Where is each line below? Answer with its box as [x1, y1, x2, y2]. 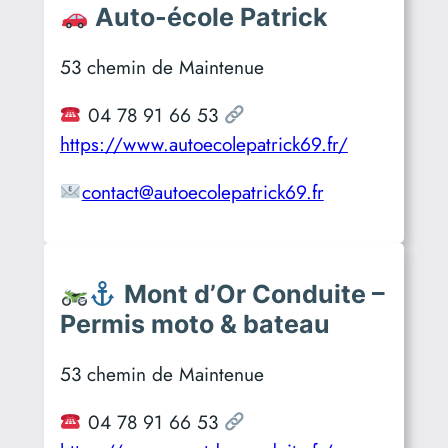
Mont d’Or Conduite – [123, 279, 385, 310]
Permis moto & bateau [59, 309, 330, 340]
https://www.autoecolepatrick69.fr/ [59, 130, 348, 159]
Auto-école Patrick [95, 2, 329, 33]
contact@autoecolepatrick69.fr [81, 178, 324, 207]
